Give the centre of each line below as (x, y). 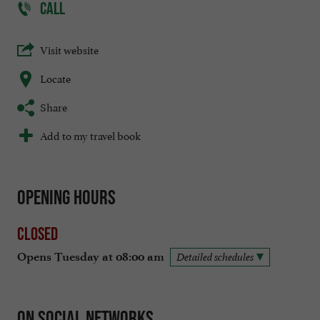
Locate (55, 78)
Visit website (69, 49)
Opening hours (66, 197)
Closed (37, 233)
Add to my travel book (90, 135)
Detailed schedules (215, 256)
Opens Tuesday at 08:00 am (91, 256)
